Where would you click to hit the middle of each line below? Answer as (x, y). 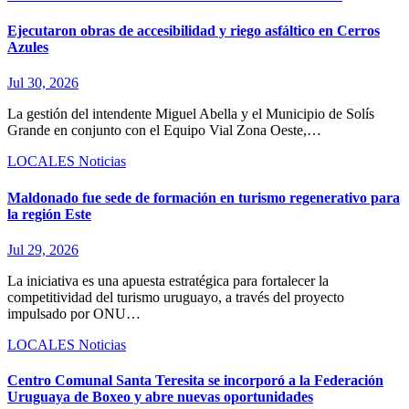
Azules (28, 47)
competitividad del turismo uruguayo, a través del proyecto (176, 297)
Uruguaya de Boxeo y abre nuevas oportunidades (160, 397)
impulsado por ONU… (74, 313)
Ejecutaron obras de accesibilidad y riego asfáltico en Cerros (194, 31)
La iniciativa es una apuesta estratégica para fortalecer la (168, 280)
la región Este (49, 214)
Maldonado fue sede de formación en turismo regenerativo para (204, 197)
